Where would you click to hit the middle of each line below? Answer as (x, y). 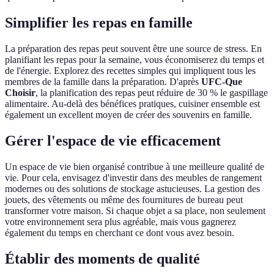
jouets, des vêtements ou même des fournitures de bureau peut (124, 200)
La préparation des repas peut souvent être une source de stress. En (133, 49)
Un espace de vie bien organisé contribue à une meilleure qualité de (135, 167)
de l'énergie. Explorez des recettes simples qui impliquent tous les (130, 71)
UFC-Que (222, 82)
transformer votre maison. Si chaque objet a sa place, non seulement (135, 211)
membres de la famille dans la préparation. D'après (103, 82)
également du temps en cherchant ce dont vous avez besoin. (120, 233)
